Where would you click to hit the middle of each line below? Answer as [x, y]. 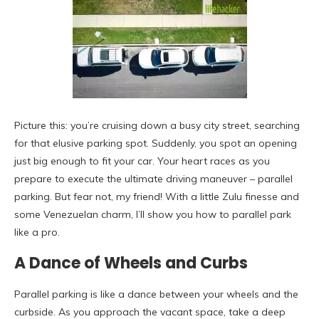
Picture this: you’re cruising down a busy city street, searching [157, 126]
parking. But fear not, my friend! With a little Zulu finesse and [157, 197]
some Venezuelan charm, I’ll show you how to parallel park [153, 215]
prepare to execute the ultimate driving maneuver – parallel [153, 179]
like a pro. [37, 232]
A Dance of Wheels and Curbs [131, 263]
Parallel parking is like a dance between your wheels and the [156, 294]
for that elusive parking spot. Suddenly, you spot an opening [156, 143]
